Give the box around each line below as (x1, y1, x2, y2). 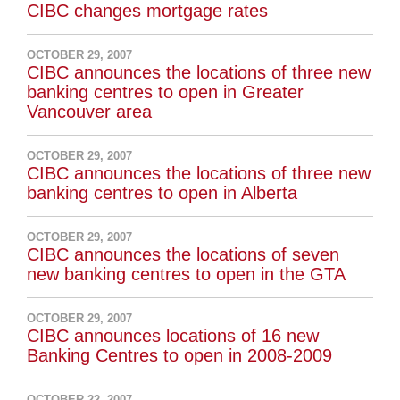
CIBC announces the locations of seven (27, 245, 340, 265)
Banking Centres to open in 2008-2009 (27, 346, 333, 366)
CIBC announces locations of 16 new (27, 326, 320, 346)
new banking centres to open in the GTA (27, 264, 346, 285)
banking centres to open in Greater (27, 82, 304, 103)
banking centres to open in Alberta (27, 183, 298, 204)
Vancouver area (27, 102, 153, 122)
